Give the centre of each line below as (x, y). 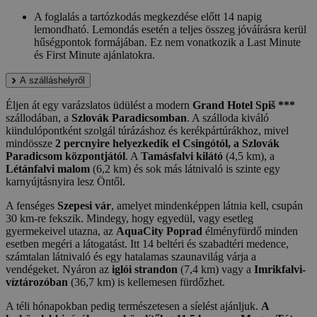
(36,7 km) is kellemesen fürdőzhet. (146, 282)
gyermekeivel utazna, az (61, 231)
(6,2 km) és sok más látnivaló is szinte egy (185, 168)
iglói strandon (145, 269)
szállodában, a (39, 117)
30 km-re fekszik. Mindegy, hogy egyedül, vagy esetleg (129, 218)
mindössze (30, 143)
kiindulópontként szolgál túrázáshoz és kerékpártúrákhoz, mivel (147, 130)
